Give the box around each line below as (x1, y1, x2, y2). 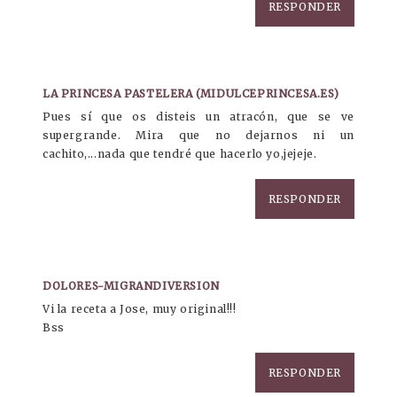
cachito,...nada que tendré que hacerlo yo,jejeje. (43, 147, 317, 161)
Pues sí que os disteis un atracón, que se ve (43, 110, 354, 124)
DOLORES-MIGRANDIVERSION (43, 279, 220, 293)
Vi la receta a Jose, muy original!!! (43, 302, 237, 316)
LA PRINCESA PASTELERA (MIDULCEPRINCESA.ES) (43, 87, 339, 101)
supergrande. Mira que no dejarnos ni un (43, 128, 354, 143)
